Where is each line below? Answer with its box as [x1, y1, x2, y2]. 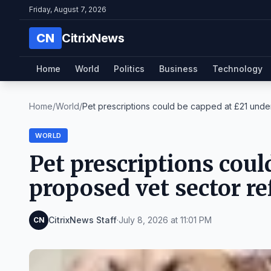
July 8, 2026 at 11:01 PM [119, 215, 212, 225]
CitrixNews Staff [48, 215, 117, 225]
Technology [212, 64, 263, 74]
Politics [114, 64, 145, 74]
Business [159, 64, 198, 74]
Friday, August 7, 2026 [29, 5, 106, 14]
